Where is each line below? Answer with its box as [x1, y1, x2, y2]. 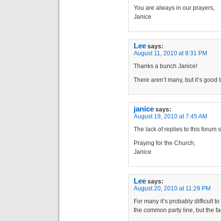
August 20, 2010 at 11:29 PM [134, 185, 211, 192]
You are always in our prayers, [134, 4, 215, 11]
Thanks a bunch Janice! [134, 63, 197, 70]
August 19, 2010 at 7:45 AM [134, 113, 207, 120]
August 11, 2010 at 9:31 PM [134, 50, 207, 57]
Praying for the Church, [134, 140, 195, 147]
